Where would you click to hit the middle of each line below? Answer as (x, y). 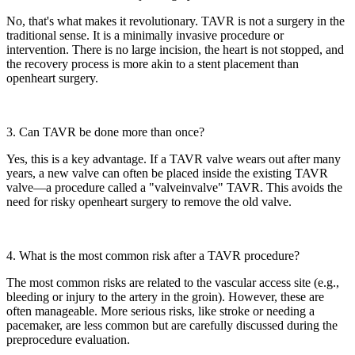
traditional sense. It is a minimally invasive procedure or (145, 36)
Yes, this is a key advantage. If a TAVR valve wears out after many (174, 159)
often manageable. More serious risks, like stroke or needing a (160, 311)
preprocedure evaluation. (68, 340)
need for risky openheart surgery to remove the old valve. (149, 202)
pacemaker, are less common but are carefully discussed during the (172, 326)
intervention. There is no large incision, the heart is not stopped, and (175, 50)
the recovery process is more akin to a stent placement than (153, 64)
